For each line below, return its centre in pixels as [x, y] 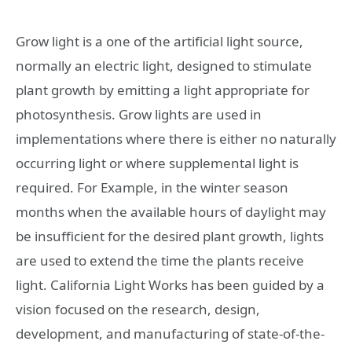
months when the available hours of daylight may [171, 211]
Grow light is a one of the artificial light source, [159, 41]
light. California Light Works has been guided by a [170, 284]
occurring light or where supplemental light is [157, 163]
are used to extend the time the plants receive [160, 260]
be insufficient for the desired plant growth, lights [170, 236]
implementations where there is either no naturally [176, 138]
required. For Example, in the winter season [152, 187]
